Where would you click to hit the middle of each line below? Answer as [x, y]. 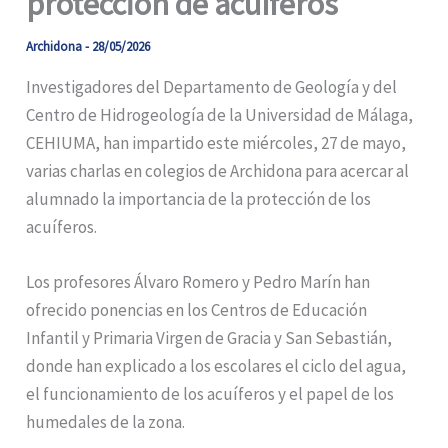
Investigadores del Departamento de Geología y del [212, 87]
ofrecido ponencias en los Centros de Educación [197, 310]
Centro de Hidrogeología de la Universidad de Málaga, [220, 115]
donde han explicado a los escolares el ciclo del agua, [216, 366]
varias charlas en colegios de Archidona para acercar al [218, 171]
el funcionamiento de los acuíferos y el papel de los [210, 394]
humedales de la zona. [106, 422]
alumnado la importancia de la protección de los [199, 199]
